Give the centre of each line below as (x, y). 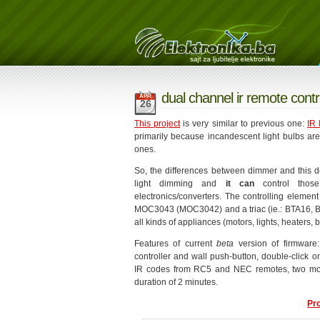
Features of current (176, 243)
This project (157, 123)
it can (240, 183)
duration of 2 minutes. (176, 282)
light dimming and (180, 183)
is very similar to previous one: (244, 123)
